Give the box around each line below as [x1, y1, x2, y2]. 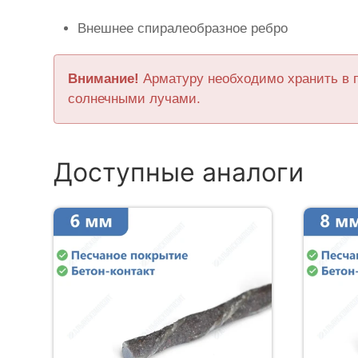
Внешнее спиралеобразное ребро [78, 21, 288, 37]
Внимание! [68, 71, 140, 87]
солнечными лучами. [68, 91, 201, 107]
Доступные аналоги [54, 156, 304, 188]
